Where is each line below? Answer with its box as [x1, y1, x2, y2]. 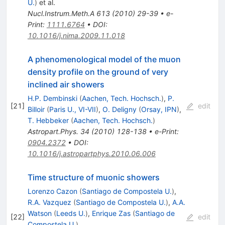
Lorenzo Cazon [27, 186, 77, 195]
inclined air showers [27, 79, 104, 89]
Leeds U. [56, 208, 85, 217]
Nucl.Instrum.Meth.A [27, 9, 94, 18]
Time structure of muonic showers [27, 172, 160, 182]
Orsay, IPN [141, 104, 177, 114]
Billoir [27, 104, 45, 114]
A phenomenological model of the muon [27, 54, 181, 64]
